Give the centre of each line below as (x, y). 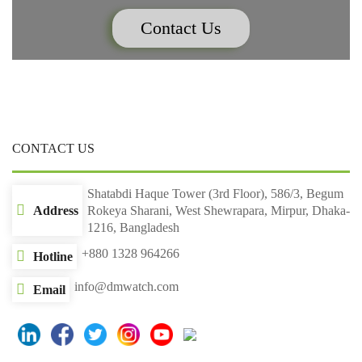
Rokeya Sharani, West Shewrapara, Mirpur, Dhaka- (219, 210)
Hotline (53, 256)
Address (56, 210)
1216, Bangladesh (133, 227)
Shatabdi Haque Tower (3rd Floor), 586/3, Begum (215, 193)
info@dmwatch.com (126, 286)
